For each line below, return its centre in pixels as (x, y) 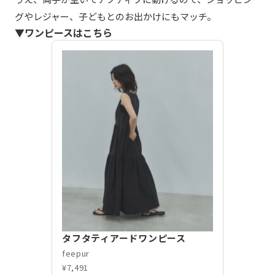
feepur (76, 253)
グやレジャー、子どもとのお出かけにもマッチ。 (115, 16)
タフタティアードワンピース (124, 238)
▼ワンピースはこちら (64, 32)
